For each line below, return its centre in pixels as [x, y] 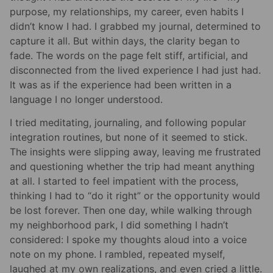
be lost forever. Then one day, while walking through [131, 211]
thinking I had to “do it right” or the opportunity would [135, 196]
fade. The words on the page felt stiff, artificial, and [129, 56]
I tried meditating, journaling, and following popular [128, 123]
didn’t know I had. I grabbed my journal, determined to [135, 27]
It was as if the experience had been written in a [121, 85]
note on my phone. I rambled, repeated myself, [117, 254]
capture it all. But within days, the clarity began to [125, 41]
